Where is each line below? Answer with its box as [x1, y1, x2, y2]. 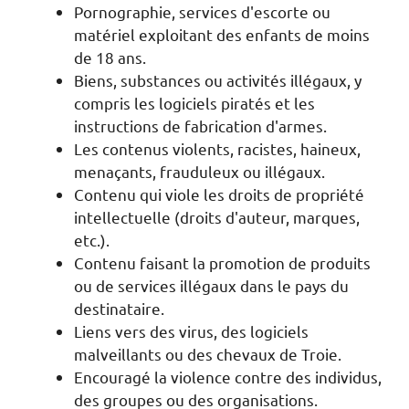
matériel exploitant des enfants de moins [74, 25, 370, 44]
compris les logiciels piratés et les [74, 93, 315, 112]
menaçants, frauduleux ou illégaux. [74, 162, 325, 181]
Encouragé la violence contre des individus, [74, 367, 382, 386]
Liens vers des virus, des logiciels [74, 321, 309, 341]
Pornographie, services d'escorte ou [74, 2, 330, 21]
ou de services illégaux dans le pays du [74, 276, 349, 295]
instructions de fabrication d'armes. [74, 116, 327, 135]
